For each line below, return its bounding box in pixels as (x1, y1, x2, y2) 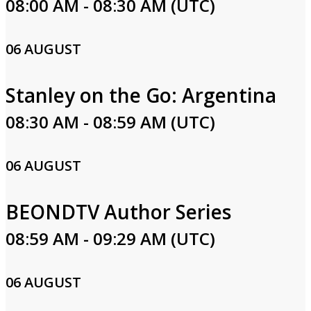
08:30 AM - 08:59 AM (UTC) (6, 110, 215, 133)
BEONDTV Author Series (6, 199, 231, 225)
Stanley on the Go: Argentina (6, 82, 276, 108)
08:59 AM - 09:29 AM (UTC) (6, 227, 215, 250)
